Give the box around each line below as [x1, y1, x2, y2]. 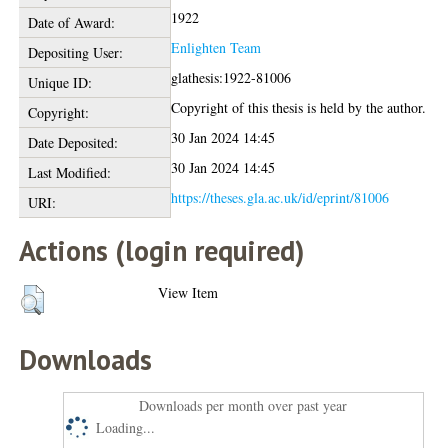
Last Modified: [27, 163, 111, 183]
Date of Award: [27, 13, 115, 33]
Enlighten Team [171, 38, 262, 58]
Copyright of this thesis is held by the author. [171, 98, 427, 118]
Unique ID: [27, 73, 92, 93]
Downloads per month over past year [139, 396, 348, 416]
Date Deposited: [27, 133, 118, 153]
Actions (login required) [19, 232, 305, 270]
